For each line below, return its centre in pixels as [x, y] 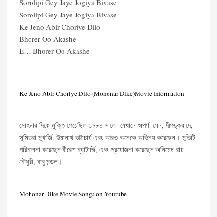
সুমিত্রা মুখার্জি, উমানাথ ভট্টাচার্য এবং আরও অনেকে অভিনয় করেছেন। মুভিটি [107, 137]
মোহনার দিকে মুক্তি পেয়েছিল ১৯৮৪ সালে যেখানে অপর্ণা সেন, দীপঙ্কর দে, [106, 125]
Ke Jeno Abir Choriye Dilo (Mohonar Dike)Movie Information [102, 93]
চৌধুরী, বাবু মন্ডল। [41, 161]
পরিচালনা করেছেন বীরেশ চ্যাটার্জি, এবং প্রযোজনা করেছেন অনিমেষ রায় [101, 149]
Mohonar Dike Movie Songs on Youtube [73, 194]
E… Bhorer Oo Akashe [54, 51]
